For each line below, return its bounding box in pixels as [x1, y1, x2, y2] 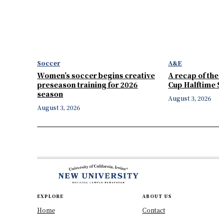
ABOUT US [142, 193, 172, 200]
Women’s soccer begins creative [37, 70, 155, 80]
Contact [142, 206, 165, 215]
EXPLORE [37, 193, 64, 200]
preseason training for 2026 [37, 79, 138, 89]
